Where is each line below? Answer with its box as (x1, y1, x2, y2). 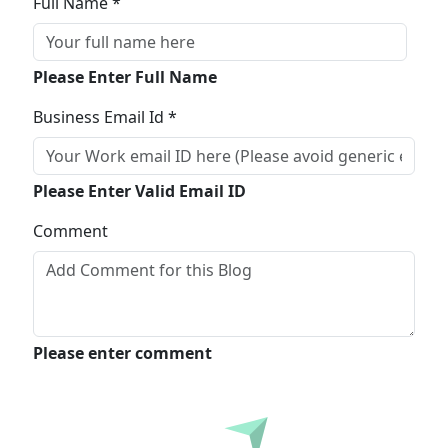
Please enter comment (32, 342, 212, 365)
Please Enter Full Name (32, 66, 217, 89)
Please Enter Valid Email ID (32, 180, 246, 203)
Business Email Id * (32, 106, 177, 129)
